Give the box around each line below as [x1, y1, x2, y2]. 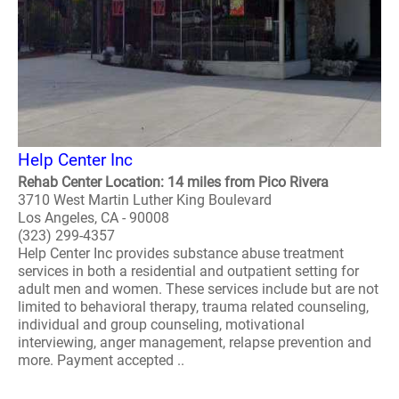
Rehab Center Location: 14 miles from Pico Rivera [18, 174, 329, 191]
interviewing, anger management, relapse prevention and [18, 334, 371, 351]
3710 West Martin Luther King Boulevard [18, 191, 272, 208]
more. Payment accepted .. [18, 352, 184, 369]
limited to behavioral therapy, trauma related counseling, [18, 298, 369, 315]
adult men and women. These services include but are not [18, 281, 379, 297]
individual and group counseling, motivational [18, 316, 305, 333]
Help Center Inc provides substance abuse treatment [18, 245, 344, 262]
